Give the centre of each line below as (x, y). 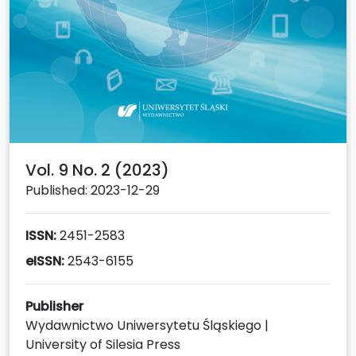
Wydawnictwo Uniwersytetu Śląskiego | (147, 325)
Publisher (54, 306)
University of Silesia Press (103, 344)
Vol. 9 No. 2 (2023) (97, 170)
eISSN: (45, 261)
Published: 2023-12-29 (93, 190)
